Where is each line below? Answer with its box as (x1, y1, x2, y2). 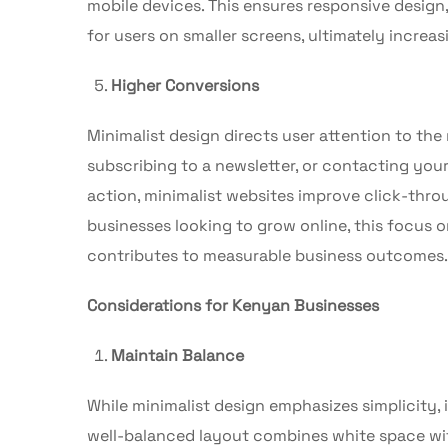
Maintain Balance (111, 344, 244, 366)
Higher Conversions (111, 74, 259, 96)
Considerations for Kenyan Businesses (87, 294, 379, 316)
